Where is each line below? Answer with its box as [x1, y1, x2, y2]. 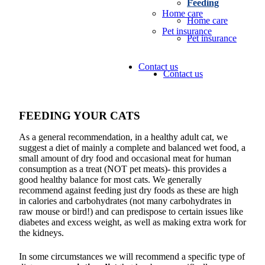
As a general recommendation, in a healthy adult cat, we [19, 132, 228, 143]
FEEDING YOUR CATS [19, 109, 140, 122]
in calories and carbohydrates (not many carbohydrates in [19, 196, 231, 206]
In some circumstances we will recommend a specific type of [19, 251, 245, 262]
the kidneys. [19, 228, 64, 238]
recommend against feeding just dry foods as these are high [19, 185, 238, 196]
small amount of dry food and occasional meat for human [19, 153, 231, 164]
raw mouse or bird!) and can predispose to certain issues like [19, 206, 243, 217]
